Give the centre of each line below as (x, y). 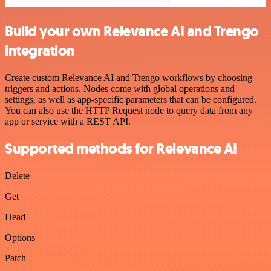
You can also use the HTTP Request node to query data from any (129, 111)
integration (40, 51)
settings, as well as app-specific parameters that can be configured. (131, 100)
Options (20, 237)
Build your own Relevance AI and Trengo (132, 32)
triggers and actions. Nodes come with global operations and (120, 89)
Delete (17, 175)
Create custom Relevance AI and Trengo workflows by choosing (129, 78)
